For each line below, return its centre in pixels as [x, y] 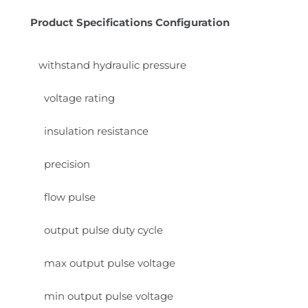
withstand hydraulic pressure [112, 65]
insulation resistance [93, 131]
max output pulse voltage [107, 263]
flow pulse [67, 197]
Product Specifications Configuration [130, 22]
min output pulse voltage [106, 296]
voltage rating [77, 98]
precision [64, 164]
